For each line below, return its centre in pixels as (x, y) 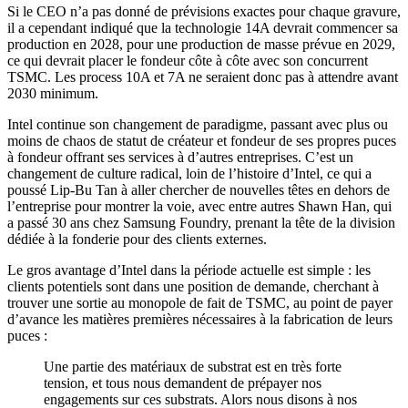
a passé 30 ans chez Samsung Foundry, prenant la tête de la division (201, 223)
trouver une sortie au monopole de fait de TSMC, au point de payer (200, 303)
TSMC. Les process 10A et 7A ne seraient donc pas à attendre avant (203, 77)
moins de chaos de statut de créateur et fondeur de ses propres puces (202, 141)
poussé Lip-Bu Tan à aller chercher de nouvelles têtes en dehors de (199, 190)
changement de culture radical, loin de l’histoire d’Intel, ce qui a (189, 174)
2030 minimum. (53, 94)
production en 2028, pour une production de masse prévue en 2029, (201, 45)
